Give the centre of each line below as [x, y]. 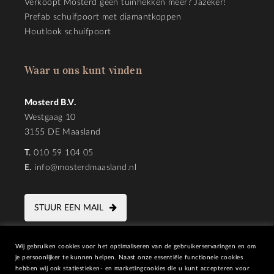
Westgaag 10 [50, 118]
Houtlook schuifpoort [68, 32]
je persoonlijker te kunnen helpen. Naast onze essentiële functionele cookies [129, 257]
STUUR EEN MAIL [69, 208]
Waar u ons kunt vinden [83, 71]
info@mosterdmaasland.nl [85, 168]
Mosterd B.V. [50, 103]
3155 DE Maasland [63, 132]
